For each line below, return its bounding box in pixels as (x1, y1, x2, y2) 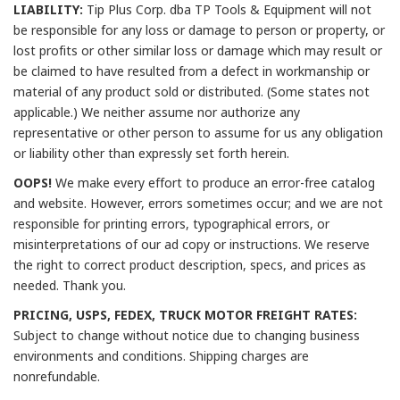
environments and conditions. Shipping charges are (13, 347, 309, 365)
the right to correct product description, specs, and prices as (13, 256, 366, 274)
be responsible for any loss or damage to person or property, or (13, 21, 385, 39)
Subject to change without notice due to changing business (13, 327, 360, 345)
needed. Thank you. (13, 277, 126, 295)
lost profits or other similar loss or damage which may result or (13, 42, 382, 60)
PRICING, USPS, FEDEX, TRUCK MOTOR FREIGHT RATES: (13, 306, 357, 324)
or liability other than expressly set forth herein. (13, 145, 289, 162)
